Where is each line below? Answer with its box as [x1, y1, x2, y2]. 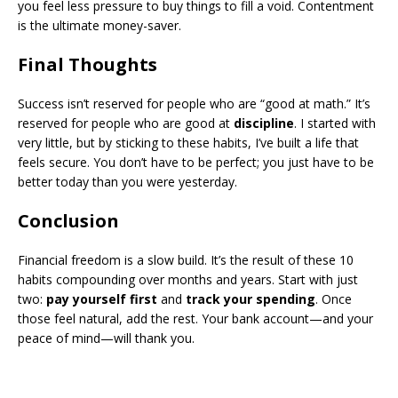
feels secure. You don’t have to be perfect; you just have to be [18, 154, 374, 171]
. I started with [294, 115, 376, 131]
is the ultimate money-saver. [18, 17, 181, 34]
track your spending [186, 291, 315, 307]
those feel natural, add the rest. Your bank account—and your [18, 310, 373, 327]
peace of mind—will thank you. [18, 330, 195, 346]
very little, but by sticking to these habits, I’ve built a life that [18, 134, 359, 151]
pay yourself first [46, 291, 157, 307]
